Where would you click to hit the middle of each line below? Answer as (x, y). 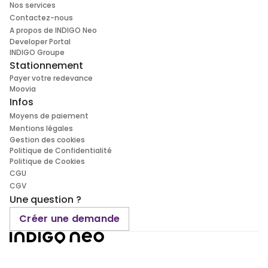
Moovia (23, 89)
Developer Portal (40, 42)
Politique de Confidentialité (61, 151)
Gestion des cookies (47, 140)
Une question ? (45, 200)
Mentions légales (41, 129)
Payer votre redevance (51, 78)
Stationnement (46, 66)
